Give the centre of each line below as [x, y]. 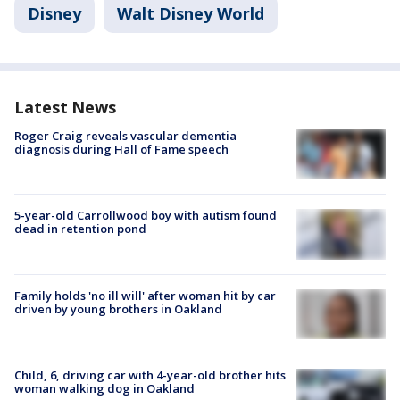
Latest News [65, 107]
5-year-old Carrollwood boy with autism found [146, 216]
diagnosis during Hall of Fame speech [121, 149]
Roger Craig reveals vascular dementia [125, 136]
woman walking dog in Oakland [104, 388]
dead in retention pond [80, 229]
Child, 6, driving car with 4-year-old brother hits [150, 375]
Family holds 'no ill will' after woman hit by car [145, 295]
